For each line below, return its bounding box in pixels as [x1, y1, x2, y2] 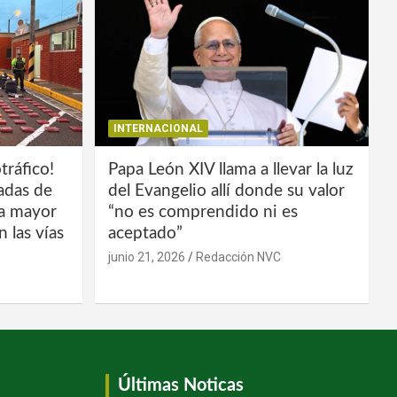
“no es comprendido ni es [107, 203, 298, 221]
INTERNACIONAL [113, 121, 203, 135]
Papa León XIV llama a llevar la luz [107, 160, 354, 178]
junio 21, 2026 [107, 249, 185, 264]
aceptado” [107, 224, 183, 242]
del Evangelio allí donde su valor [107, 182, 345, 199]
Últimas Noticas [117, 376, 244, 394]
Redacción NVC [195, 249, 281, 264]
